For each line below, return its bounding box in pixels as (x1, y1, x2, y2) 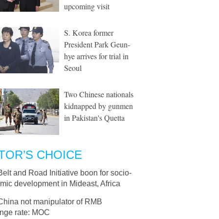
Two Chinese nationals (64, 89, 133, 99)
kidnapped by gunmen (64, 101, 133, 111)
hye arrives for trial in (64, 51, 129, 61)
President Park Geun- (64, 39, 130, 49)
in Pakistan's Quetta (64, 112, 125, 123)
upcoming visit (64, 1, 109, 11)
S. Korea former (64, 27, 113, 38)
